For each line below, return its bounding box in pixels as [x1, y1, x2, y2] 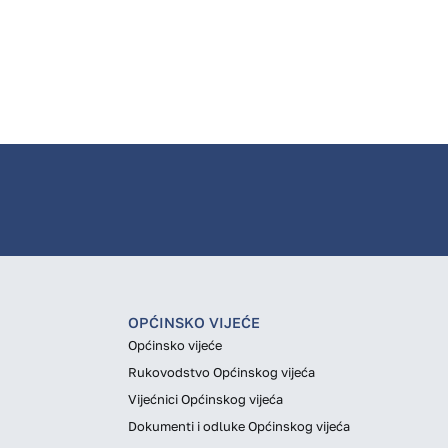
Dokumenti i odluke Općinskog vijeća [128, 418, 350, 435]
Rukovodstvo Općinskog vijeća [128, 364, 315, 381]
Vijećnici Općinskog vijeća [128, 391, 283, 408]
